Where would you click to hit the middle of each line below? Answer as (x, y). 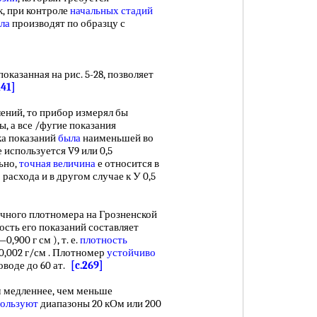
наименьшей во (117, 138)
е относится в (127, 163)
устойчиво (131, 253)
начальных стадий (111, 11)
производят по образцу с (68, 23)
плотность (104, 240)
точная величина (57, 163)
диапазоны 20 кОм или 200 (100, 304)
